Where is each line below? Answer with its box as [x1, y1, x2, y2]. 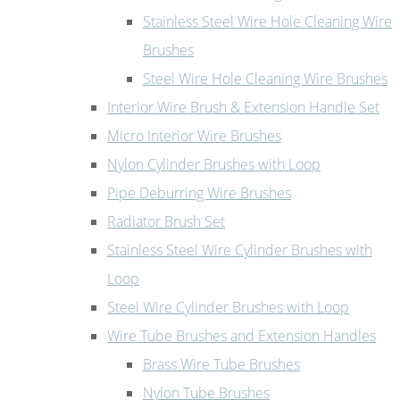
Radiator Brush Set [107, 211, 225, 231]
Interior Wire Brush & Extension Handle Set [107, 96, 379, 117]
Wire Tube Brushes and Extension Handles [107, 325, 376, 346]
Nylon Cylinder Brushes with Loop [107, 154, 321, 174]
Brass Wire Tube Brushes [143, 354, 300, 374]
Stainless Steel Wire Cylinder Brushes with [107, 239, 372, 260]
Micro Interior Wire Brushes [107, 125, 281, 146]
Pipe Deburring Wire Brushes [107, 182, 291, 203]
